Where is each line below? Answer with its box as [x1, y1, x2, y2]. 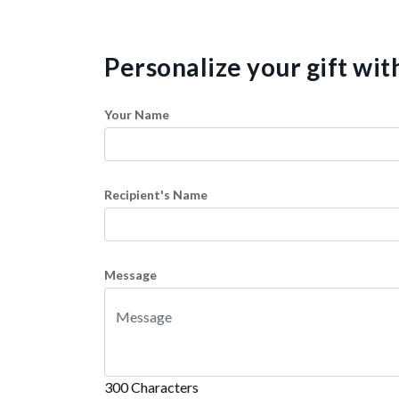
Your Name [104, 107, 169, 122]
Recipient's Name [104, 187, 208, 202]
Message [104, 267, 157, 282]
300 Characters [104, 379, 199, 395]
